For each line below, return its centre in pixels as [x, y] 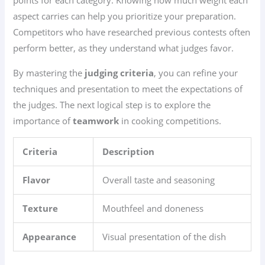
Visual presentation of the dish [164, 237]
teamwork [96, 120]
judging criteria [119, 72]
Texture [41, 209]
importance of [43, 120]
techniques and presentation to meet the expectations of [128, 88]
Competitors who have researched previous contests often [132, 32]
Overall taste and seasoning [159, 180]
